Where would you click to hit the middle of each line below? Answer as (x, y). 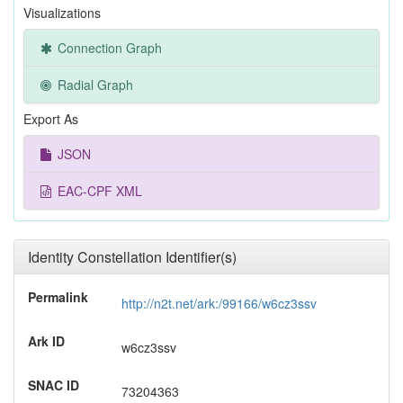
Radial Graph (94, 85)
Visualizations (62, 13)
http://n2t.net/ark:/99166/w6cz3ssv (219, 303)
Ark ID (46, 341)
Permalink (58, 297)
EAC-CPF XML (98, 191)
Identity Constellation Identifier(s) (132, 257)
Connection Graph (108, 48)
